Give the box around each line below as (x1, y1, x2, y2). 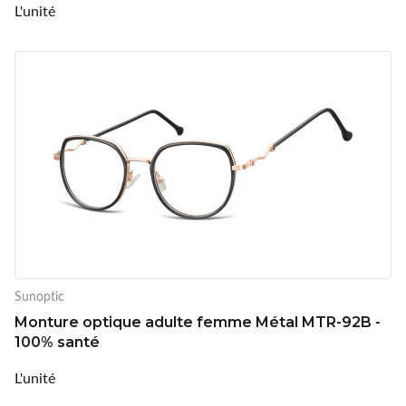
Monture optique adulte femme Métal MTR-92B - (14, 313, 381, 331)
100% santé (14, 333, 100, 351)
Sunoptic (14, 286, 64, 304)
